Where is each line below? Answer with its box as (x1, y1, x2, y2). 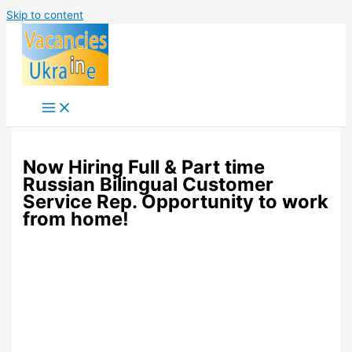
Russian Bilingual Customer (23, 173, 274, 196)
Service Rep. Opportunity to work (23, 190, 329, 214)
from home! (23, 207, 130, 231)
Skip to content (6, 9, 83, 21)
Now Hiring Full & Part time (23, 156, 266, 179)
